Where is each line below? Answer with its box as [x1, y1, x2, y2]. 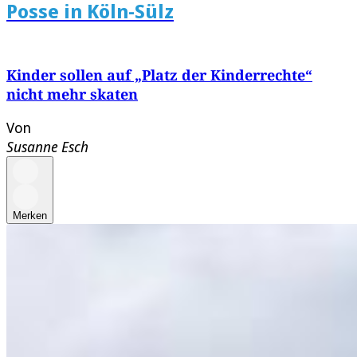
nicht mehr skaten [6, 84, 138, 104]
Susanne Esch [6, 137, 88, 157]
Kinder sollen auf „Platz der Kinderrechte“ [6, 65, 312, 85]
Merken [13, 210, 47, 222]
